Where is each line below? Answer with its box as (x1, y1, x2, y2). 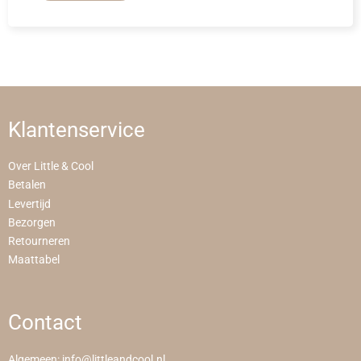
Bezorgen (8, 215, 56, 230)
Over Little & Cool (8, 160, 93, 174)
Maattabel (8, 253, 60, 268)
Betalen (8, 178, 46, 193)
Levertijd (8, 197, 51, 211)
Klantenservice (8, 118, 145, 143)
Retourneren (8, 234, 70, 249)
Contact (8, 310, 82, 335)
